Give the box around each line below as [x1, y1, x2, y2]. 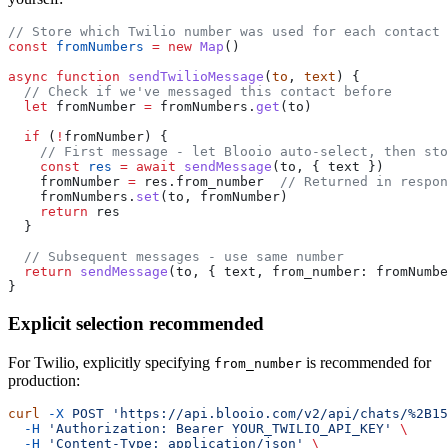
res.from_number [136, 174, 280, 190]
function [48, 69, 120, 85]
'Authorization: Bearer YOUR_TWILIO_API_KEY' [40, 420, 392, 436]
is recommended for [302, 353, 431, 371]
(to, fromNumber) [160, 189, 288, 205]
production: [8, 371, 80, 389]
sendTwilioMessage [120, 69, 264, 85]
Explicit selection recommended [8, 312, 264, 334]
